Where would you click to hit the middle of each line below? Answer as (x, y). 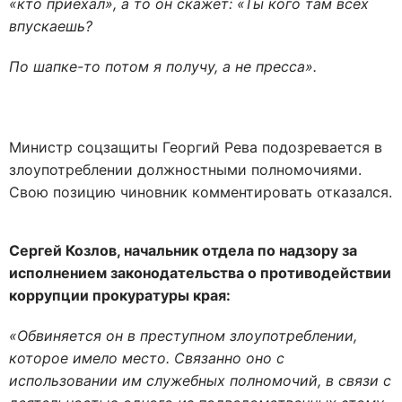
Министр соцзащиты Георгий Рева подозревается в (196, 147)
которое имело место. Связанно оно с (147, 358)
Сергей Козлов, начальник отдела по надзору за (183, 250)
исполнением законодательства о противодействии (200, 272)
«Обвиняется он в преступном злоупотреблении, (183, 335)
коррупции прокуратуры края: (120, 295)
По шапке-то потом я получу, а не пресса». (163, 66)
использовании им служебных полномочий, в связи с (200, 380)
